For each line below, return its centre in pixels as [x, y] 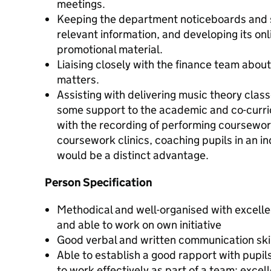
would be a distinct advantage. [133, 155]
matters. [78, 80]
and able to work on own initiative [139, 225]
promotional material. [110, 49]
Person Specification [99, 182]
